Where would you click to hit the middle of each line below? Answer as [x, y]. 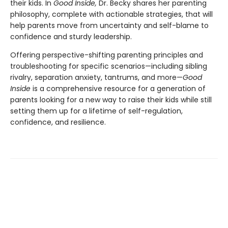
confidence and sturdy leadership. [71, 36]
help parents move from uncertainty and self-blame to [109, 25]
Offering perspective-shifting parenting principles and [107, 55]
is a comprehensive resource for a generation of [119, 88]
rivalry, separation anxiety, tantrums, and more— [96, 77]
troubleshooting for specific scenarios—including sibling [109, 66]
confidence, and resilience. [58, 122]
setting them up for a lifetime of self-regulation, [96, 111]
